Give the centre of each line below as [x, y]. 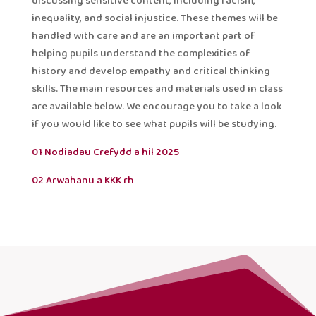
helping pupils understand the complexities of [140, 53]
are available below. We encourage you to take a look [157, 106]
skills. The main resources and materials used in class [157, 89]
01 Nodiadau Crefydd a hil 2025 [105, 152]
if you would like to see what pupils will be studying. [154, 124]
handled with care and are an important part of [143, 36]
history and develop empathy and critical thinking [151, 71]
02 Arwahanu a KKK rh [83, 180]
